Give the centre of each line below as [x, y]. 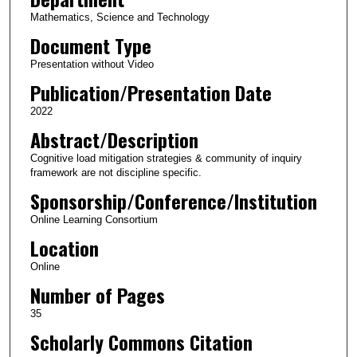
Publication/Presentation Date [151, 92]
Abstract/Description [114, 139]
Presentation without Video [92, 64]
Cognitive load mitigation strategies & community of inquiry [166, 158]
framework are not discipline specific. [116, 172]
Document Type [90, 45]
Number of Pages [97, 294]
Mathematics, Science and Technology [120, 17]
